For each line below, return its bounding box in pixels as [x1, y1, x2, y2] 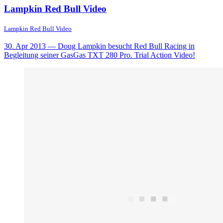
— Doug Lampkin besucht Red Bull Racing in [46, 42, 195, 51]
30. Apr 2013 [4, 42, 46, 51]
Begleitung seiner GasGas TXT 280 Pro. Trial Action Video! [4, 51, 195, 60]
